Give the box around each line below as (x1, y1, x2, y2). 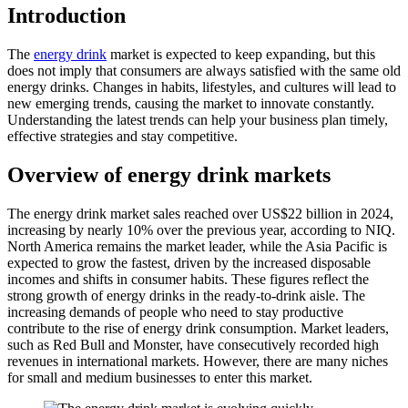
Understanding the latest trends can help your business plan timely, (7, 112, 388, 128)
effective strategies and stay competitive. (7, 128, 238, 145)
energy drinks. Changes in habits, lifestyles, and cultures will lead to (7, 79, 396, 96)
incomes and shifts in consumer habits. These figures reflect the (7, 271, 369, 287)
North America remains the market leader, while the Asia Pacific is (7, 239, 387, 254)
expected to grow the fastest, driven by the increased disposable (7, 255, 371, 270)
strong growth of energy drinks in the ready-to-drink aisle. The (7, 288, 365, 303)
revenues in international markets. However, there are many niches (7, 353, 388, 369)
